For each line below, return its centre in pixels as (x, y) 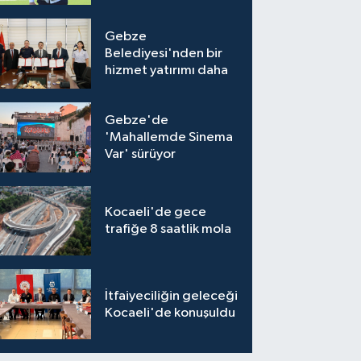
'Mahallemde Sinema (169, 137)
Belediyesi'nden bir (164, 54)
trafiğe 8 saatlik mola (168, 229)
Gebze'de (137, 120)
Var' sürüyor (141, 154)
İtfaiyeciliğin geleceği (172, 296)
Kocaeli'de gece (156, 212)
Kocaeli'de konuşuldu (170, 313)
